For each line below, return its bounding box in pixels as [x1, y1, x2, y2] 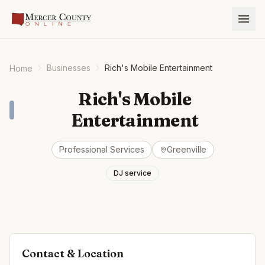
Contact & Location [22, 247, 124, 260]
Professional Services [59, 144, 144, 154]
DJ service [114, 169, 151, 177]
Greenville [166, 144, 206, 154]
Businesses [47, 63, 91, 73]
